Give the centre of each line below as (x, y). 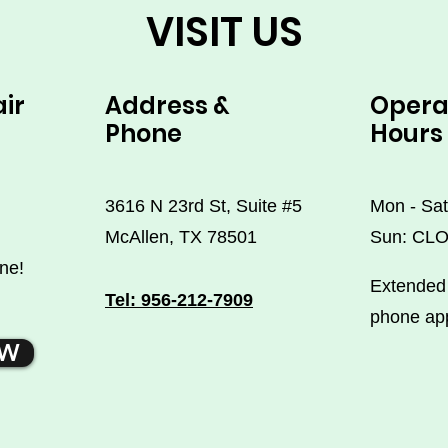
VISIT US (224, 32)
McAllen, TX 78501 (181, 237)
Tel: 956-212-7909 (179, 300)
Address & (167, 105)
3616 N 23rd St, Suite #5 (203, 206)
